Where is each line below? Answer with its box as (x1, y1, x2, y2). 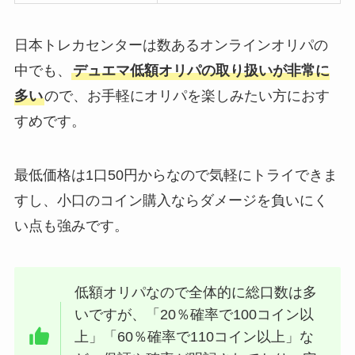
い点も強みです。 (13, 218, 128, 235)
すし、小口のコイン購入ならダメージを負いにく (13, 193, 328, 209)
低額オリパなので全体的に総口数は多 (74, 284, 318, 300)
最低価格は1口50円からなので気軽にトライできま (13, 167, 338, 184)
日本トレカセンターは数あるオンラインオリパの (13, 37, 328, 54)
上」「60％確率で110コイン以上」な (74, 328, 315, 345)
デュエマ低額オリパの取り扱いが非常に (72, 63, 330, 79)
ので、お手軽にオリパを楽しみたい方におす (44, 88, 330, 105)
